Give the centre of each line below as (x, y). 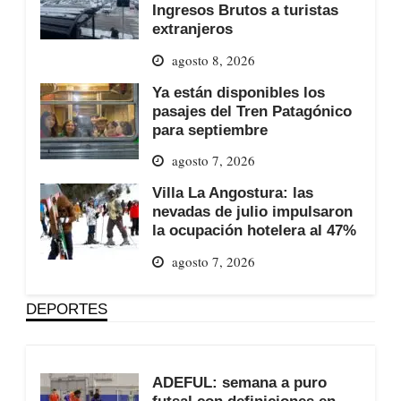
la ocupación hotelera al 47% (254, 230)
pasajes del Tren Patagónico (252, 111)
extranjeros (192, 29)
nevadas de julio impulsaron (252, 212)
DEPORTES (66, 308)
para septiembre (209, 129)
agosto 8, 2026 (213, 60)
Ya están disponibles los (238, 92)
